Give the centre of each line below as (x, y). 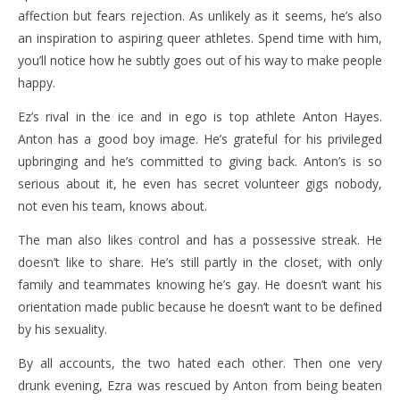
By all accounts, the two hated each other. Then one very (200, 363)
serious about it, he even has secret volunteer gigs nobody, (200, 183)
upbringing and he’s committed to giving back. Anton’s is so (200, 161)
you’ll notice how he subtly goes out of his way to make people (200, 60)
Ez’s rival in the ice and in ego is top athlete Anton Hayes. (200, 117)
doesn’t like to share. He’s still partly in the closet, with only (200, 262)
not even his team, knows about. (112, 206)
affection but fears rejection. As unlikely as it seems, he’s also (200, 16)
